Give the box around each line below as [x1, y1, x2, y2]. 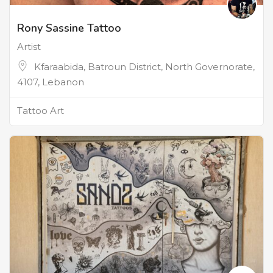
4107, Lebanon [17, 76, 84, 88]
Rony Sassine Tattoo [17, 21, 121, 36]
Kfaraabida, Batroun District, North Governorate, [34, 61, 255, 73]
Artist [17, 41, 41, 53]
